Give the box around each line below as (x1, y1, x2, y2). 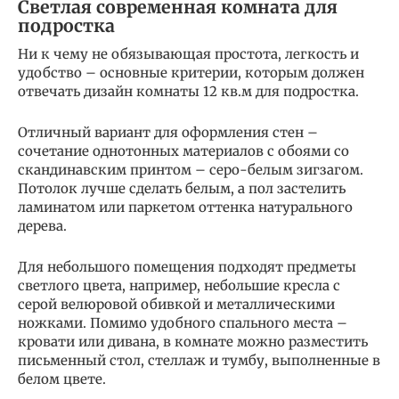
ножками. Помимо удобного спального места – (18, 313, 347, 331)
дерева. (18, 216, 67, 234)
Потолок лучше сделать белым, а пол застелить (18, 179, 346, 197)
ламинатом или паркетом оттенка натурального (18, 198, 353, 216)
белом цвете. (18, 370, 106, 387)
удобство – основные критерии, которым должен (18, 63, 364, 81)
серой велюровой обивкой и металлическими (18, 295, 335, 313)
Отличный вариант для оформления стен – (18, 123, 318, 141)
